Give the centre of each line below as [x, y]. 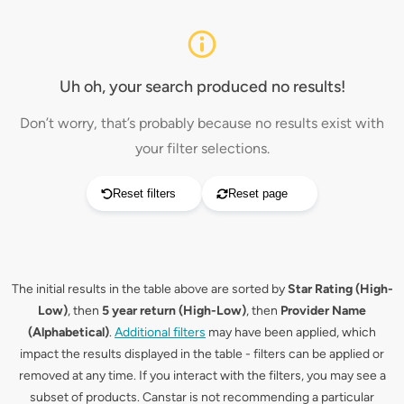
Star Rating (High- [340, 289]
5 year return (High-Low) [174, 311]
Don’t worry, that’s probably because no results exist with [202, 123]
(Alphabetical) [69, 332]
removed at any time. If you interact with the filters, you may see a [202, 376]
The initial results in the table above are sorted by [149, 289]
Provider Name [323, 311]
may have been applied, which [291, 332]
